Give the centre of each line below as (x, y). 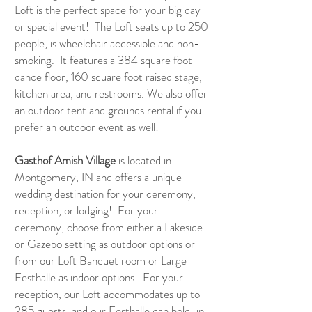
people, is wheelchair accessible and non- (107, 43)
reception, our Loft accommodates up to (107, 294)
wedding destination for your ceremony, (105, 194)
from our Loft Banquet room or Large (101, 260)
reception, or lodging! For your (86, 210)
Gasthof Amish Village (65, 160)
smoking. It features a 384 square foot (103, 60)
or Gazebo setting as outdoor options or (105, 244)
